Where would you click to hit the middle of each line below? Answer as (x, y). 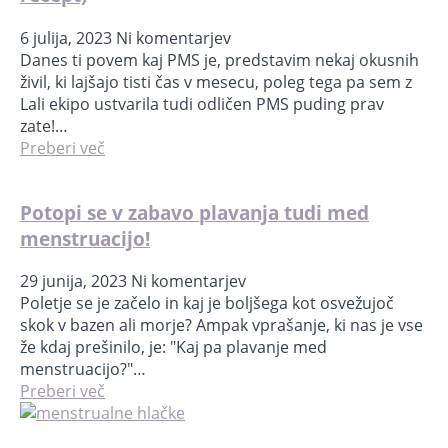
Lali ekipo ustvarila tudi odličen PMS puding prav (202, 104)
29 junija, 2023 (75, 281)
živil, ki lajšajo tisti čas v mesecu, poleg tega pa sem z (216, 82)
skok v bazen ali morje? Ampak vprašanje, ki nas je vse (221, 325)
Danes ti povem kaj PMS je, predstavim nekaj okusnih (219, 60)
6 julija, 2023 (68, 38)
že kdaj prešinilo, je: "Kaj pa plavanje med (173, 347)
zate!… (44, 126)
